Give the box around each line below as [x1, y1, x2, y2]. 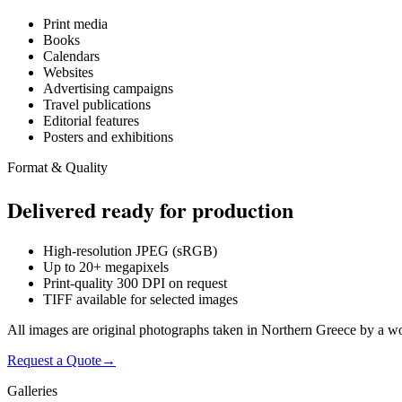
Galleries [7, 382, 57, 398]
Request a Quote [7, 352, 101, 368]
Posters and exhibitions [43, 129, 173, 145]
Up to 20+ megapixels [43, 258, 169, 275]
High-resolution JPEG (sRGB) [43, 242, 217, 258]
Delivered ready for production [7, 194, 293, 226]
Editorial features [43, 113, 139, 129]
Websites [43, 65, 93, 81]
